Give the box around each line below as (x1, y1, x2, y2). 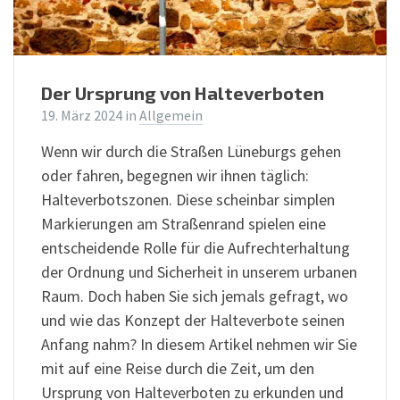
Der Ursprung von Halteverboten (41, 82, 324, 104)
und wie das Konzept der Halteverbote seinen (41, 310, 345, 331)
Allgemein (139, 107, 203, 125)
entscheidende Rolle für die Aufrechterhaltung (41, 237, 350, 259)
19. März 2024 (41, 107, 125, 125)
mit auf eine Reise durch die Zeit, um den (41, 358, 314, 379)
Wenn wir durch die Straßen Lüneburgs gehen (41, 141, 341, 162)
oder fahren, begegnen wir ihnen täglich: (41, 165, 309, 187)
